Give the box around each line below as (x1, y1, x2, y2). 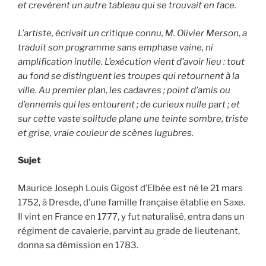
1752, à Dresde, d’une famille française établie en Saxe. (18, 197, 247, 208)
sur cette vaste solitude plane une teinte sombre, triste (18, 113, 248, 124)
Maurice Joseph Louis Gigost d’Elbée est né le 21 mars (18, 182, 243, 194)
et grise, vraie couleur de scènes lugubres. (18, 127, 194, 138)
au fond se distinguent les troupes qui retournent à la (18, 70, 239, 81)
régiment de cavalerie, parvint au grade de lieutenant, (18, 225, 240, 236)
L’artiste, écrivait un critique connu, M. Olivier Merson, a (18, 27, 247, 39)
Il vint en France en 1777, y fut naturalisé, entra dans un (18, 211, 245, 222)
